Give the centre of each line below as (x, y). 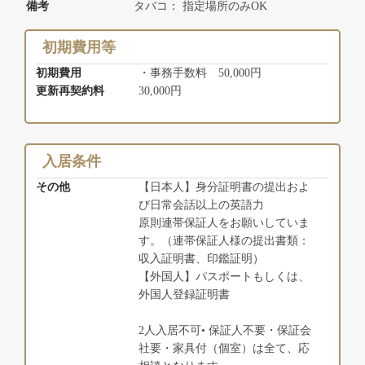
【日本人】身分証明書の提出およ (224, 187)
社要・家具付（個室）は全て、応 (224, 349)
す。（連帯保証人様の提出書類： (224, 241)
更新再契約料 (70, 91)
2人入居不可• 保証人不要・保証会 (225, 331)
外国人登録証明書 (185, 295)
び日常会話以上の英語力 (202, 205)
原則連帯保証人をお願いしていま (224, 223)
